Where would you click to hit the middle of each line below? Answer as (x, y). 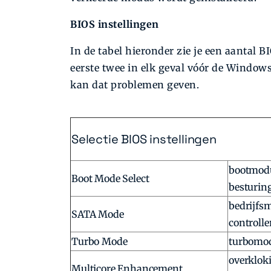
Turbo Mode (100, 242)
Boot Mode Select (110, 179)
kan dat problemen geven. (135, 85)
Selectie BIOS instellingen (144, 139)
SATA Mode (98, 214)
